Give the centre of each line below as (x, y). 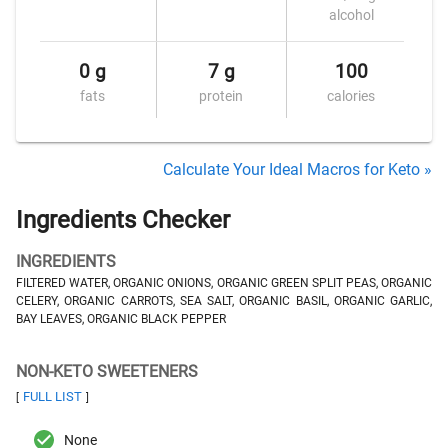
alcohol (351, 15)
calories (351, 96)
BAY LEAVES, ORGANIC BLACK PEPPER (121, 319)
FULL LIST (52, 396)
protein (221, 96)
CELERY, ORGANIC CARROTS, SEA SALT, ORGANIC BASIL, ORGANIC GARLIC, (224, 301)
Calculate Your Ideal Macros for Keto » (297, 169)
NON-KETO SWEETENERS (107, 371)
